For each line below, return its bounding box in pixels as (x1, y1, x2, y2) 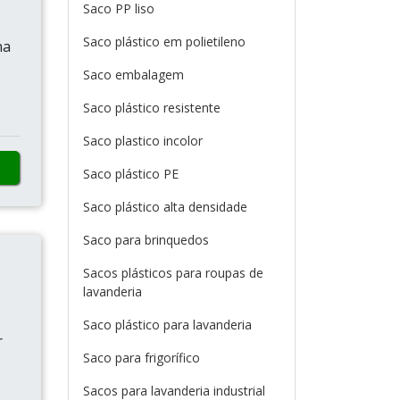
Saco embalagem (83, 66, 184, 83)
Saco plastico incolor (83, 132, 203, 149)
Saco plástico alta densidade (83, 198, 247, 215)
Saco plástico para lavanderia (83, 316, 252, 333)
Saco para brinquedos (83, 231, 209, 248)
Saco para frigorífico (83, 349, 200, 366)
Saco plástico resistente (83, 99, 221, 116)
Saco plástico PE (83, 165, 179, 182)
